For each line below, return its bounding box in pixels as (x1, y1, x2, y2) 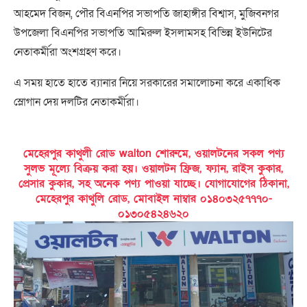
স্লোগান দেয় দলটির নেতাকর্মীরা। (14, 95, 139, 110)
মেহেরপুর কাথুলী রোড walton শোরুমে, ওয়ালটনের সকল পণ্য (23, 146, 284, 161)
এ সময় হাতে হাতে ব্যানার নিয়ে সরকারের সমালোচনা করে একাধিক (14, 75, 280, 90)
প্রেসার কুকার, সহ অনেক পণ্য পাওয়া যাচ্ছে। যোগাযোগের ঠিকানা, (18, 176, 289, 191)
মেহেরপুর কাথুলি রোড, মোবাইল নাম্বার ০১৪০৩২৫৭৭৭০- (35, 191, 272, 206)
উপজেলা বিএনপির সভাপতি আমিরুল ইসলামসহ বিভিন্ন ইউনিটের (14, 25, 272, 40)
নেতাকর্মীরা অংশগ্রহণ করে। (14, 45, 121, 60)
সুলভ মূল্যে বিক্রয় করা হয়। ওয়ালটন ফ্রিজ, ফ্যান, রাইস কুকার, (24, 161, 283, 176)
